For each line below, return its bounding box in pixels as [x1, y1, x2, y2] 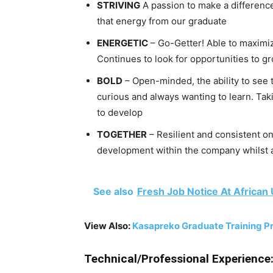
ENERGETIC [97, 37, 148, 49]
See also [93, 185, 133, 197]
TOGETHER [97, 129, 147, 140]
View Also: [84, 220, 132, 232]
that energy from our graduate [97, 15, 227, 27]
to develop [97, 107, 143, 118]
